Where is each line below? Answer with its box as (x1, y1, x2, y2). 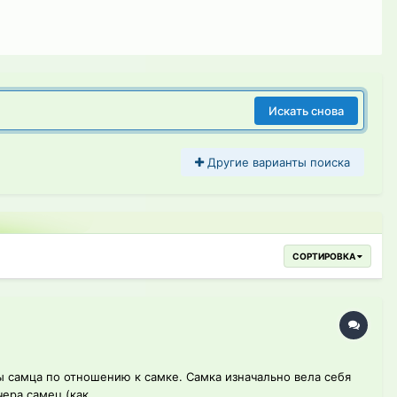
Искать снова (269, 103, 344, 118)
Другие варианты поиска (204, 155, 350, 170)
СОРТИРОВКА (292, 251, 357, 262)
